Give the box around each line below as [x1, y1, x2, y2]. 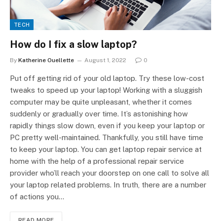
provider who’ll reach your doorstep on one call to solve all [10, 169, 209, 178]
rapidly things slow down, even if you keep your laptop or [10, 121, 205, 130]
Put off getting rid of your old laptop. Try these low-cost [10, 74, 204, 83]
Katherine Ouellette [18, 57, 74, 64]
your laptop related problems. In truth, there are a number [10, 181, 206, 189]
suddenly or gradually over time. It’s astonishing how [10, 110, 188, 118]
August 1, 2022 [84, 57, 126, 64]
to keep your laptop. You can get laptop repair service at [10, 145, 202, 154]
